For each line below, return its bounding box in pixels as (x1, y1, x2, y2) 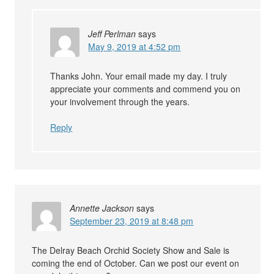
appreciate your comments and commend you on (50, 83, 241, 95)
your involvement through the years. (50, 95, 190, 108)
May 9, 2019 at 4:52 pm (88, 40, 181, 53)
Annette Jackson (70, 202, 135, 215)
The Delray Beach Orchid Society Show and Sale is (32, 244, 230, 257)
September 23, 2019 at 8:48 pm (70, 215, 194, 228)
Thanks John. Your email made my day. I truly (50, 70, 228, 83)
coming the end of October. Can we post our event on (32, 257, 240, 270)
